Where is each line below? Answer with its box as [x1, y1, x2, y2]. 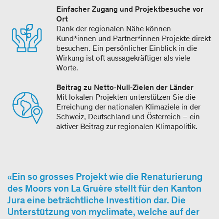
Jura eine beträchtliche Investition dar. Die [7, 194, 186, 206]
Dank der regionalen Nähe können [56, 23, 171, 33]
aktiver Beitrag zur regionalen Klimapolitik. [56, 121, 199, 131]
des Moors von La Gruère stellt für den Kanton [7, 182, 201, 194]
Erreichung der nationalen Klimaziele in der [56, 102, 200, 111]
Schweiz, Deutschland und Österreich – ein [56, 111, 200, 121]
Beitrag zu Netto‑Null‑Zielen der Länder [56, 82, 194, 92]
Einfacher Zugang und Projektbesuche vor [56, 4, 203, 14]
